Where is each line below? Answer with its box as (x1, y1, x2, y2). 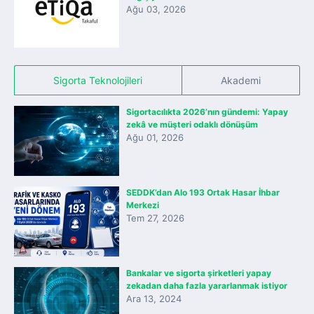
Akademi (220, 74, 261, 86)
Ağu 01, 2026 (126, 132, 184, 143)
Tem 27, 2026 (126, 212, 184, 224)
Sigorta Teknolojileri (53, 74, 143, 86)
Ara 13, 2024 (126, 293, 182, 304)
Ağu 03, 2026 (126, 4, 186, 15)
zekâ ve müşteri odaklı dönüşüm (126, 119, 258, 130)
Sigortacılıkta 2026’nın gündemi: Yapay (126, 107, 288, 117)
